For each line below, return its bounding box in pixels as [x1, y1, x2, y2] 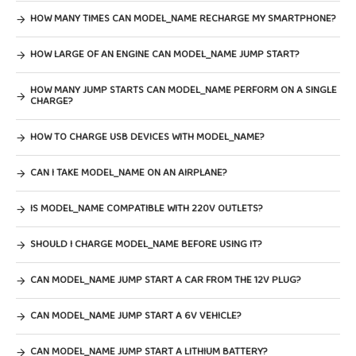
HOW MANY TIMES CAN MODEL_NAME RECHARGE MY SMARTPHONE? [30, 10, 335, 27]
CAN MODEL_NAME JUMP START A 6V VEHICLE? [30, 308, 241, 324]
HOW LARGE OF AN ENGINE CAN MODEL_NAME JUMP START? [30, 46, 299, 63]
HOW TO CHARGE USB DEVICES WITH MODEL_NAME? [30, 129, 264, 145]
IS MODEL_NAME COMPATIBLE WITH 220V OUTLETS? [30, 200, 262, 217]
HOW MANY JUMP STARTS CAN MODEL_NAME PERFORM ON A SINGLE [30, 82, 337, 99]
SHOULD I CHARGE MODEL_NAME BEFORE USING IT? [30, 236, 261, 253]
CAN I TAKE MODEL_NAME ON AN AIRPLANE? [30, 164, 226, 181]
